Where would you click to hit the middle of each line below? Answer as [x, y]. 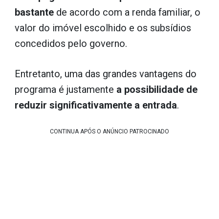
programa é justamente [66, 89]
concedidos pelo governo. [71, 44]
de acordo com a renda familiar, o [127, 12]
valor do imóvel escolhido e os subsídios [103, 28]
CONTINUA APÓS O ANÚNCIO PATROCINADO [109, 131]
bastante [34, 12]
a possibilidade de [157, 89]
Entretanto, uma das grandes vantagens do [106, 74]
